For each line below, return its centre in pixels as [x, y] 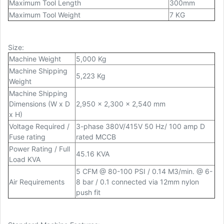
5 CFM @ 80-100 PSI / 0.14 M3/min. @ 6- [144, 171]
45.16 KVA [93, 154]
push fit [88, 192]
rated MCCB [96, 137]
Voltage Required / [39, 126]
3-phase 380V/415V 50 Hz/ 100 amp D [140, 126]
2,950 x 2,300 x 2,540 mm [121, 104]
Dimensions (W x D [39, 104]
